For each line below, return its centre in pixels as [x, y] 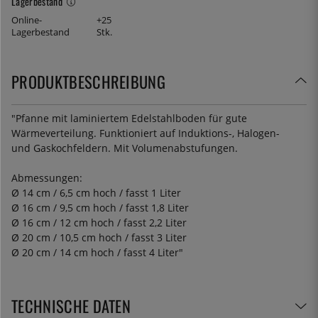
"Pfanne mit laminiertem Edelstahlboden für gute [129, 118]
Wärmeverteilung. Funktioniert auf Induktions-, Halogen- [146, 133]
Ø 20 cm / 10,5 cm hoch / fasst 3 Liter [99, 237]
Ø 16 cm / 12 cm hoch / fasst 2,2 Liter [99, 222]
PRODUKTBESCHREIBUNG [89, 81]
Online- [27, 20]
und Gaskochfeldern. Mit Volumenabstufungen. [125, 148]
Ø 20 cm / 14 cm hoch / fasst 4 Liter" [97, 252]
